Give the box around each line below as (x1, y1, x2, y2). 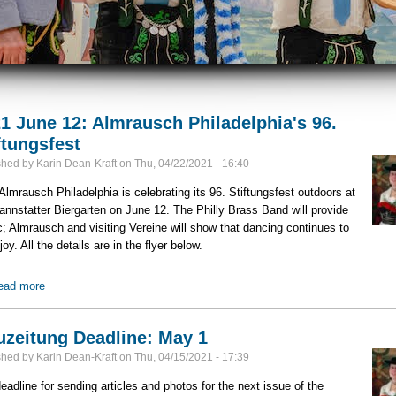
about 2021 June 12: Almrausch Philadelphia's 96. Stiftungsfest (44, 278, 369, 293)
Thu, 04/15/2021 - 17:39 (133, 350, 249, 363)
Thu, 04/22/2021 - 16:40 (133, 157, 249, 170)
